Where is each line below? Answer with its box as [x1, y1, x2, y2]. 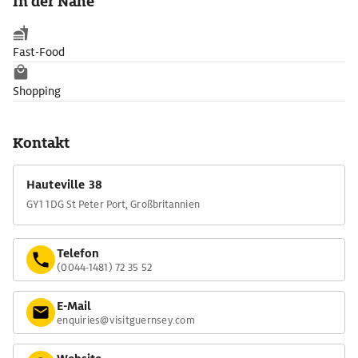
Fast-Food [13, 45, 65, 59]
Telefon [57, 245, 99, 261]
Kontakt [13, 133, 70, 152]
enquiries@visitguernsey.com [57, 312, 195, 327]
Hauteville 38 [26, 177, 102, 192]
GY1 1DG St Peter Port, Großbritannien [26, 197, 200, 211]
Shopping [13, 84, 61, 98]
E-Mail [57, 298, 91, 313]
